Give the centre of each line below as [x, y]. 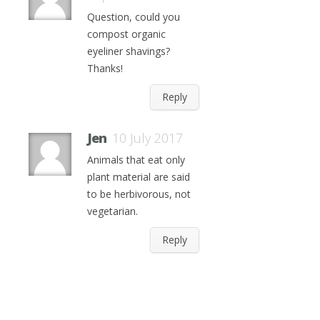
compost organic [126, 34]
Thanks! [105, 68]
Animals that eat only [136, 160]
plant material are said [139, 177]
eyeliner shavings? [129, 51]
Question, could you [134, 17]
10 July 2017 [147, 138]
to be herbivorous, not [139, 194]
